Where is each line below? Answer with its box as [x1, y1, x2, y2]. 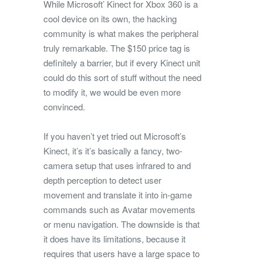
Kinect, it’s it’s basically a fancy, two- [43, 144, 183, 157]
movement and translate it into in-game [43, 188, 192, 201]
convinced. [43, 100, 85, 113]
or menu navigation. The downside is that [43, 217, 200, 230]
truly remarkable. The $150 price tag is [43, 41, 190, 54]
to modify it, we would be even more [43, 85, 181, 98]
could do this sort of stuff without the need [43, 70, 201, 83]
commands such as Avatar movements [43, 203, 195, 215]
